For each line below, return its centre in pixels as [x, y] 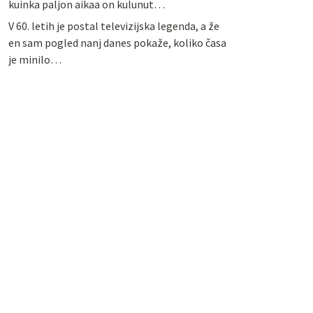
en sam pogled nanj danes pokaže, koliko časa [117, 42]
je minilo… [35, 59]
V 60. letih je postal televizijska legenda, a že [114, 26]
